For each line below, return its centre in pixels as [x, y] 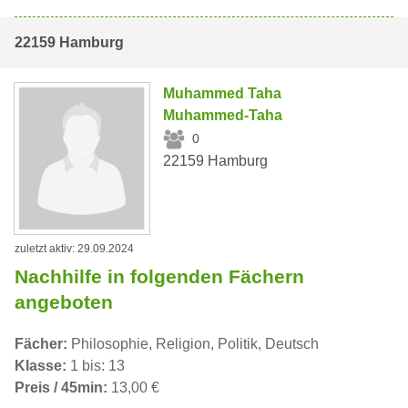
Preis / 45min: [61, 387]
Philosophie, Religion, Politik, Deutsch [193, 343]
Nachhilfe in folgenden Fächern [159, 276]
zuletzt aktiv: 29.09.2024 [74, 248]
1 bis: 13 [96, 365]
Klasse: [41, 365]
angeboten [64, 301]
